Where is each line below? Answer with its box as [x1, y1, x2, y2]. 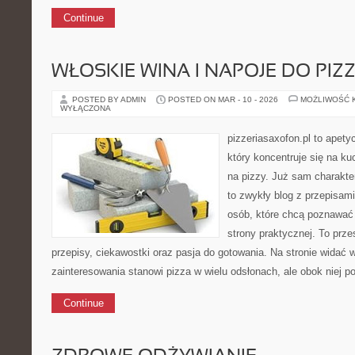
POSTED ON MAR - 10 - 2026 [168, 95, 278, 104]
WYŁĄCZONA [60, 104, 111, 113]
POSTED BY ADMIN [72, 95, 148, 104]
